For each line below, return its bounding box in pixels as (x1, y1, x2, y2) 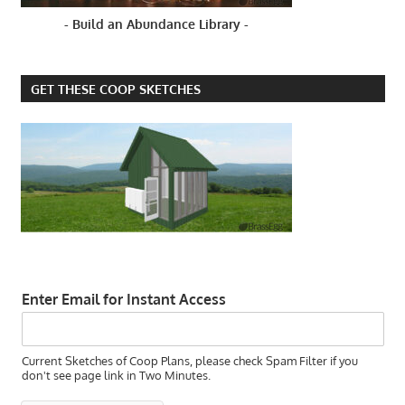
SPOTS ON (26, 31, 81, 45)
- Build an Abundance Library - (63, 16, 249, 33)
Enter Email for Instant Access (21, 290, 226, 309)
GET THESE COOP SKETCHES (30, 80, 201, 97)
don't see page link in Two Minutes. (21, 368, 211, 383)
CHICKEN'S (26, 69, 84, 83)
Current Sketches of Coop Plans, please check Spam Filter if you (21, 353, 358, 369)
